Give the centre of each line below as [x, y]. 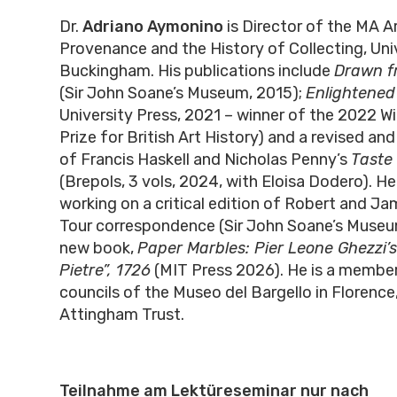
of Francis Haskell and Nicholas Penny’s [205, 160]
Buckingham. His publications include [196, 71]
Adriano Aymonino [152, 27]
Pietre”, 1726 [105, 271]
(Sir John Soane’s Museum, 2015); [182, 93]
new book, [98, 249]
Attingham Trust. [125, 315]
